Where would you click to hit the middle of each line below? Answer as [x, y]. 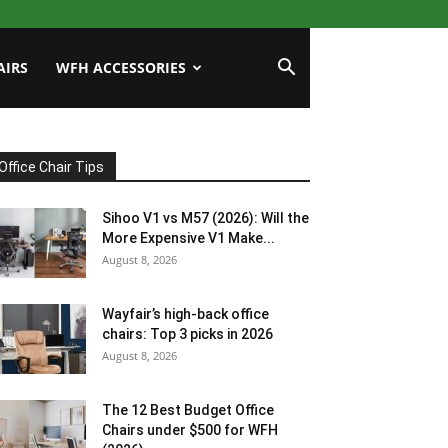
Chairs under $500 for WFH [190, 430]
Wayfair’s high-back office [185, 314]
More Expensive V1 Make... [188, 238]
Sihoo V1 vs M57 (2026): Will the [205, 218]
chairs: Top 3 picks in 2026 [187, 334]
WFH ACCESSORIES [121, 67]
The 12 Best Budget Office [188, 410]
